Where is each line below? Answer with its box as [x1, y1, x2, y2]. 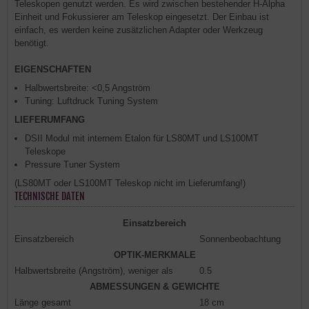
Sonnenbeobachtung [199, 234, 281, 244]
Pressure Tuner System [25, 159, 120, 170]
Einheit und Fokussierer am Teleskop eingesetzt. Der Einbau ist [14, 12, 269, 22]
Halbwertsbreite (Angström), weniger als [14, 266, 173, 276]
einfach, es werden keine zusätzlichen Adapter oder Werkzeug [14, 25, 263, 35]
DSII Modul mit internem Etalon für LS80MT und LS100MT [25, 133, 259, 143]
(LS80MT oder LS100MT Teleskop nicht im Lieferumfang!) [14, 178, 246, 188]
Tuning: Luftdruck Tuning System [25, 96, 158, 106]
